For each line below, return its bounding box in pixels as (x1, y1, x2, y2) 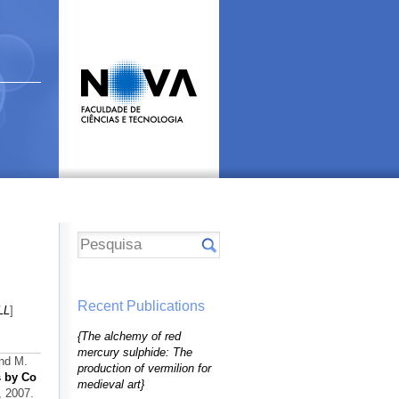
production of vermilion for (77, 361, 211, 375)
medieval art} (77, 377, 144, 391)
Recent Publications (77, 297, 205, 313)
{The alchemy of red (77, 329, 181, 343)
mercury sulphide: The (77, 345, 192, 359)
